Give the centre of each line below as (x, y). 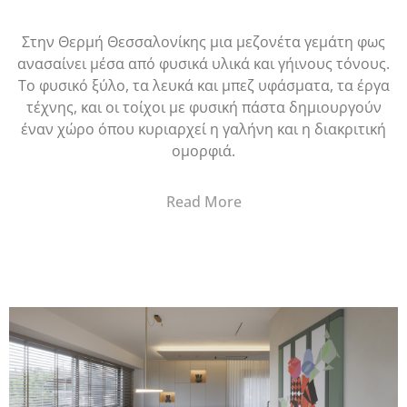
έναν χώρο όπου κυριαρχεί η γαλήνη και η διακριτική (203, 129)
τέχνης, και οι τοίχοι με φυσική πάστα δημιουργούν (203, 108)
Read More (203, 202)
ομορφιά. (203, 151)
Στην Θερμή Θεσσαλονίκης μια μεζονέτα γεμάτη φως (203, 42)
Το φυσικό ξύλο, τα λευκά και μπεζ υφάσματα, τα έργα (203, 86)
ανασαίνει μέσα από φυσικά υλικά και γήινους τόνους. (203, 64)
